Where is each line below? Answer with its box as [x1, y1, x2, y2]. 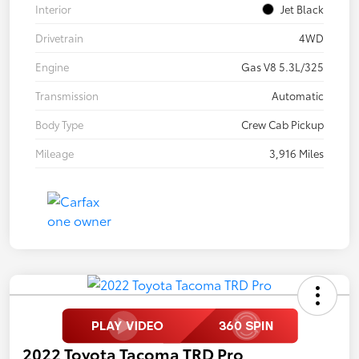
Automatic [272, 87, 324, 103]
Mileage [35, 145, 74, 160]
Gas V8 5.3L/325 [241, 58, 324, 74]
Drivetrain [35, 30, 83, 45]
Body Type [35, 116, 83, 131]
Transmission [35, 87, 99, 103]
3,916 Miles [269, 145, 324, 160]
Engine [35, 58, 69, 74]
